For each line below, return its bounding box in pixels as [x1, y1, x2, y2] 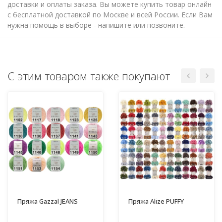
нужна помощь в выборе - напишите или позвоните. [7, 20, 185, 30]
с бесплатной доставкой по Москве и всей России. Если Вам [7, 9, 213, 19]
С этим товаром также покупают [7, 68, 170, 83]
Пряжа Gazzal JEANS [17, 196, 78, 206]
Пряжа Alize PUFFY [128, 196, 184, 206]
